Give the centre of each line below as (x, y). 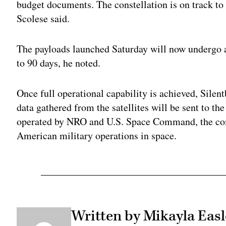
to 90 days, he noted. (59, 63)
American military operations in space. (97, 135)
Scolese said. (43, 18)
